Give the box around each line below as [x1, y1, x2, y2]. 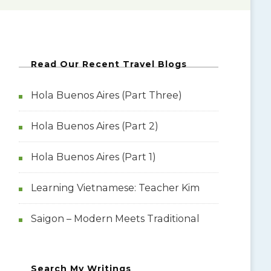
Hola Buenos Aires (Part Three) [30, 89, 182, 101]
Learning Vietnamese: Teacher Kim [30, 181, 200, 194]
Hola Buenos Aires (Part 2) [30, 120, 158, 132]
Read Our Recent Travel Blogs [30, 58, 187, 70]
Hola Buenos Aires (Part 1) [30, 151, 156, 163]
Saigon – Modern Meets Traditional [30, 212, 200, 224]
